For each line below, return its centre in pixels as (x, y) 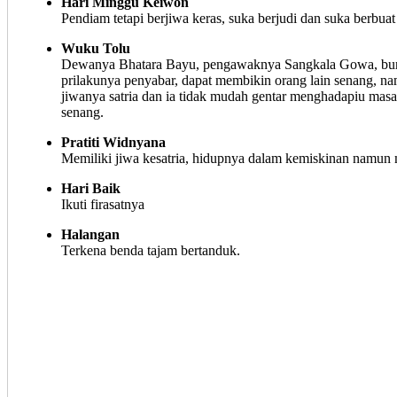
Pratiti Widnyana (113, 142)
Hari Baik (91, 188)
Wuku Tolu (96, 48)
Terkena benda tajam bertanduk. (151, 250)
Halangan (90, 234)
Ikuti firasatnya (103, 204)
